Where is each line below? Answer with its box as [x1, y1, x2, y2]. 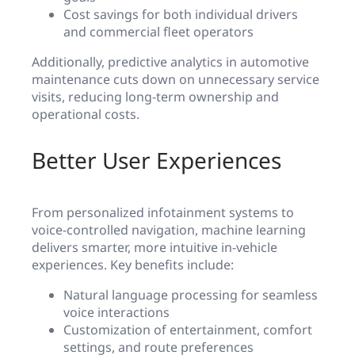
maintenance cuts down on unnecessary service [32, 71, 319, 89]
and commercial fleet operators [63, 23, 254, 41]
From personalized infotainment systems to [32, 204, 294, 222]
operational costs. [32, 105, 139, 124]
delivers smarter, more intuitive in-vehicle [32, 239, 277, 257]
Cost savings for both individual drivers [63, 6, 298, 24]
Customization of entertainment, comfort [63, 321, 312, 339]
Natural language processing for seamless [63, 286, 318, 304]
